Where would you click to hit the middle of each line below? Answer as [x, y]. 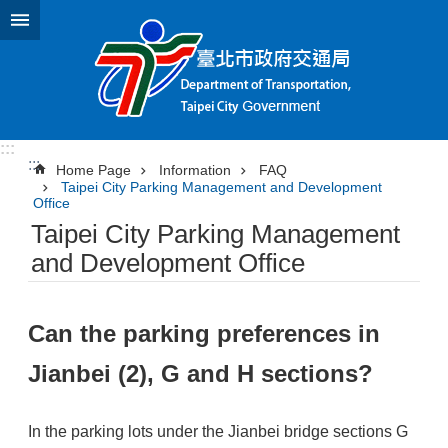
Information [195, 170]
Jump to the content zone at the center [144, 18]
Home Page [93, 170]
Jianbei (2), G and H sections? [200, 374]
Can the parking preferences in [204, 334]
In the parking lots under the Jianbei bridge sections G [218, 432]
